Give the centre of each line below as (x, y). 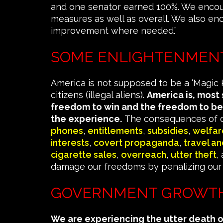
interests (70, 143)
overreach (144, 155)
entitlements (115, 131)
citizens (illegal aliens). (99, 95)
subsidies (168, 131)
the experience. (86, 119)
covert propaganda (136, 143)
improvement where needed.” (114, 31)
